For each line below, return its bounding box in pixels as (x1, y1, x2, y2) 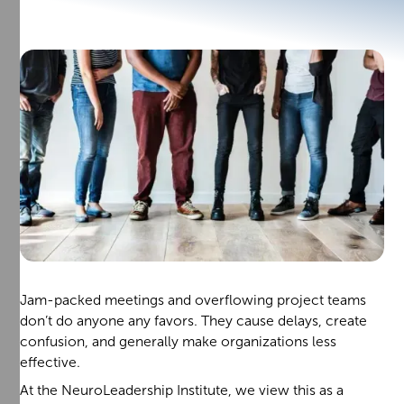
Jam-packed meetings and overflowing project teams (20, 291, 367, 309)
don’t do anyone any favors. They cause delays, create (20, 312, 368, 330)
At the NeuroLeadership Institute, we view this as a (20, 381, 344, 399)
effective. (20, 353, 81, 372)
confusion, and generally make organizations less (20, 333, 337, 351)
